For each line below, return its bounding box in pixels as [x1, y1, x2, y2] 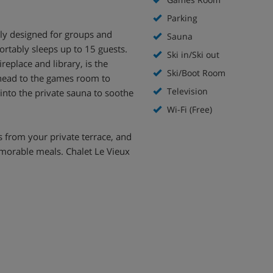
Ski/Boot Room [165, 67, 225, 79]
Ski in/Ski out [165, 49, 219, 60]
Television [165, 85, 208, 97]
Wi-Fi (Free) [165, 104, 212, 115]
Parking [165, 12, 197, 24]
